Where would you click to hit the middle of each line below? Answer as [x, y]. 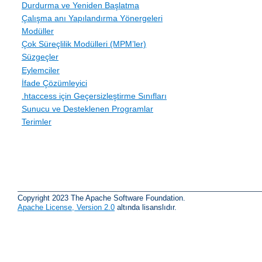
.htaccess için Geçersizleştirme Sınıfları [94, 96]
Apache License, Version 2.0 [66, 207]
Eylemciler [41, 70]
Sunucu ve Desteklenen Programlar [87, 109]
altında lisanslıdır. [146, 207]
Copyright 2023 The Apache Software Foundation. [101, 198]
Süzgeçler [40, 57]
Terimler [37, 122]
